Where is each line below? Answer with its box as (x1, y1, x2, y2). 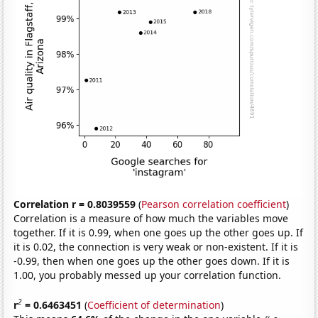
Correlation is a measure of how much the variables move (13, 212, 289, 226)
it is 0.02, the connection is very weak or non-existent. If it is (13, 240, 299, 254)
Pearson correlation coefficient (141, 197, 287, 212)
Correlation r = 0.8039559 (13, 197, 136, 212)
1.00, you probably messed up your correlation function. (13, 268, 282, 283)
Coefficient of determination (87, 297, 221, 312)
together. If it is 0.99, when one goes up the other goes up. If (13, 226, 304, 240)
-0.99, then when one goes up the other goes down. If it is (13, 254, 290, 268)
